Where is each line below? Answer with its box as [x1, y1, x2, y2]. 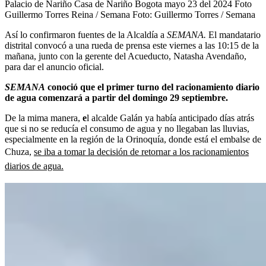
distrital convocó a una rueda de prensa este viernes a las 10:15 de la [5, 40, 259, 50]
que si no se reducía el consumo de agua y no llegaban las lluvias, [5, 123, 249, 134]
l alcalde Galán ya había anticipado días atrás [87, 112, 254, 123]
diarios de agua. [5, 160, 64, 171]
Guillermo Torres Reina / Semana [5, 9, 130, 20]
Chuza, [5, 146, 34, 157]
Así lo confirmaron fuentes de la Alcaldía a [5, 29, 167, 40]
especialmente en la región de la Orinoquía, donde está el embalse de [5, 134, 261, 144]
